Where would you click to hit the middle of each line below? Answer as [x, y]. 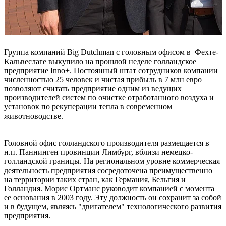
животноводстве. [34, 116]
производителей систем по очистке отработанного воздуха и [109, 97]
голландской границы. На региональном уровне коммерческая [112, 161]
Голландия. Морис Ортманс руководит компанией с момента [109, 188]
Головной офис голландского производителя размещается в [107, 143]
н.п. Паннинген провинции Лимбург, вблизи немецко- [98, 152]
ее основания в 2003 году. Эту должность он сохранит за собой [113, 197]
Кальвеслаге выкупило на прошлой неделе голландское [100, 61]
